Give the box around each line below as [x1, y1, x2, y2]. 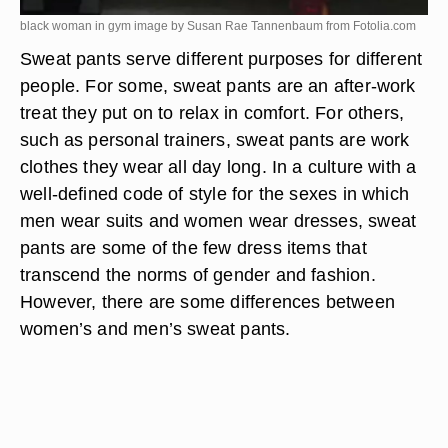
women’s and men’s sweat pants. [20, 318, 291, 339]
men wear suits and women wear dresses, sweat [20, 210, 417, 231]
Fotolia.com [353, 19, 416, 33]
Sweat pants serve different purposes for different [20, 48, 423, 69]
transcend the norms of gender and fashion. [20, 264, 376, 285]
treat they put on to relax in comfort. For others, [20, 102, 405, 123]
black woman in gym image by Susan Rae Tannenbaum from [20, 19, 353, 33]
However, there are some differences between [20, 291, 395, 312]
